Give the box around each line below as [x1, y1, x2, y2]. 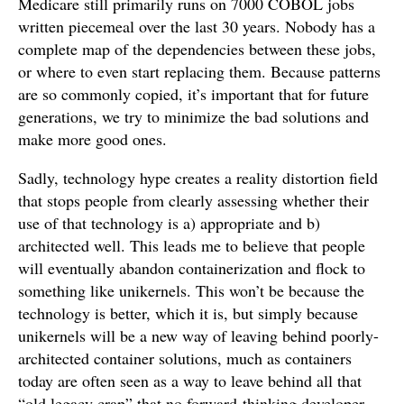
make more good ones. [18, 128, 167, 150]
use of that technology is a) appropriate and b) [18, 212, 320, 234]
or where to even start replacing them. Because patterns [18, 60, 381, 82]
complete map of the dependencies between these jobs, [18, 38, 376, 60]
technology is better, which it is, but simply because [18, 302, 358, 324]
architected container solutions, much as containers [18, 347, 352, 369]
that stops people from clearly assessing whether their [18, 189, 369, 211]
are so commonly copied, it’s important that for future [18, 83, 369, 105]
